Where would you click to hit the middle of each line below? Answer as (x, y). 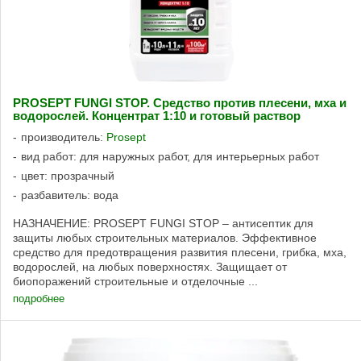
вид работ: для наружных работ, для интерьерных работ (170, 157)
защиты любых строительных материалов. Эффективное (165, 238)
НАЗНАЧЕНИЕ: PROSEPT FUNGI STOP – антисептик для (163, 224)
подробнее (39, 299)
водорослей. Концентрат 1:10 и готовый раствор (157, 116)
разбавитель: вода (70, 195)
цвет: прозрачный (68, 176)
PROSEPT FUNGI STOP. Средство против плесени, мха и (180, 104)
